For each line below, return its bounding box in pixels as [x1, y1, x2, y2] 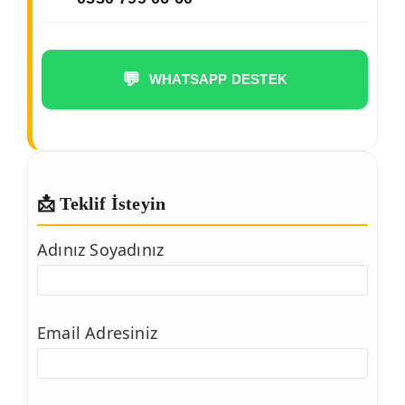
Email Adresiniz [37, 321, 157, 344]
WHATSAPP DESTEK [149, 71, 288, 88]
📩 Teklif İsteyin [37, 193, 166, 213]
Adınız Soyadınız [37, 238, 165, 260]
